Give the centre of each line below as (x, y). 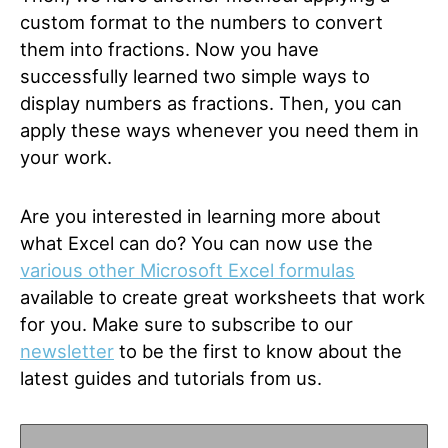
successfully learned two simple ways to (195, 76)
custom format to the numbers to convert (201, 22)
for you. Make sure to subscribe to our (186, 324)
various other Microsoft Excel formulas (187, 270)
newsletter (67, 351)
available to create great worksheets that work (222, 297)
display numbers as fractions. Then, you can (211, 103)
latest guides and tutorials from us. (171, 378)
